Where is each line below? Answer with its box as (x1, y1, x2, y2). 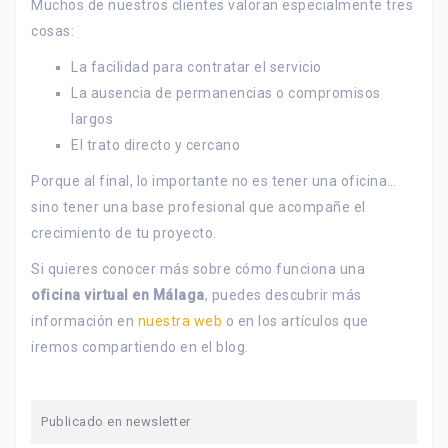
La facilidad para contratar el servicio (71, 59, 322, 76)
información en (31, 313, 138, 330)
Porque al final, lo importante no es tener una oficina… (31, 173, 397, 190)
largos (71, 111, 113, 128)
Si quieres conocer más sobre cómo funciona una (31, 261, 365, 278)
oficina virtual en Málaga (31, 287, 205, 304)
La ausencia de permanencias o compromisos (71, 85, 381, 102)
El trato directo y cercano (71, 137, 240, 154)
